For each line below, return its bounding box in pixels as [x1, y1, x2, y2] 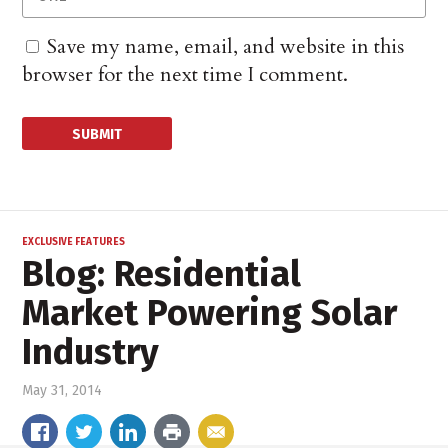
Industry [22, 330, 160, 375]
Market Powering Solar [22, 291, 398, 336]
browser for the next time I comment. [22, 61, 349, 89]
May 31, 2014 [22, 382, 103, 400]
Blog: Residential [22, 252, 302, 297]
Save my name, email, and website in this [47, 33, 405, 61]
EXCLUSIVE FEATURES [22, 236, 126, 249]
